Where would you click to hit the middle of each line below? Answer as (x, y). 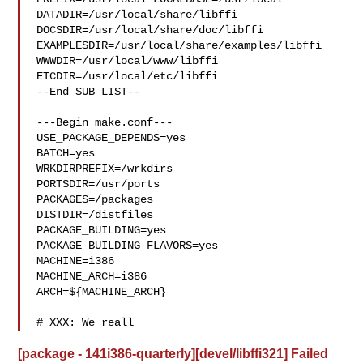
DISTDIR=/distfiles (95, 215)
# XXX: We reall (85, 322)
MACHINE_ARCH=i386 (92, 276)
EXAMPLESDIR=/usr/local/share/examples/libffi (179, 45)
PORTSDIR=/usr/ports (98, 184)
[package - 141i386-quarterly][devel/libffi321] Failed (173, 353)
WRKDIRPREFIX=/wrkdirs (105, 169)
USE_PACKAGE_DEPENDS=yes (111, 138)
